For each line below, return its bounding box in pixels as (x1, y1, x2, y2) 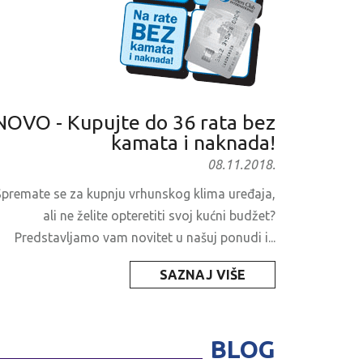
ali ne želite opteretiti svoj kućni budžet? (43, 208, 276, 224)
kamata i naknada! (111, 131, 276, 155)
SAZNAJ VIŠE (160, 267, 246, 283)
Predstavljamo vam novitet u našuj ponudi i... (15, 230, 276, 246)
